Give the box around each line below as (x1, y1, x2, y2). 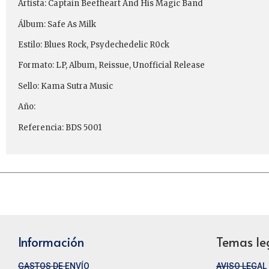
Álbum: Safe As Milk (18, 19, 96, 29)
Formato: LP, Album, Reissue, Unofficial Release (18, 60, 205, 71)
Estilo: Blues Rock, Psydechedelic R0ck (18, 40, 169, 50)
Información (18, 233, 84, 251)
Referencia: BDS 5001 (18, 122, 101, 133)
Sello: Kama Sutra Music (18, 80, 113, 91)
